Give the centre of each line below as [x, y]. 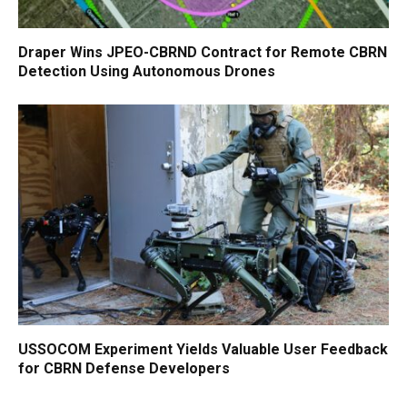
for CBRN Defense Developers [124, 368]
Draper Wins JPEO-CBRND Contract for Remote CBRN [203, 52]
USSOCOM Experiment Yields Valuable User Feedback [203, 349]
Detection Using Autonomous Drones [147, 71]
